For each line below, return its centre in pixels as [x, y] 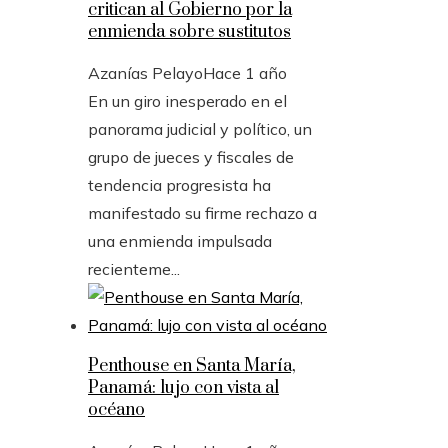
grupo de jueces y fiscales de [191, 156]
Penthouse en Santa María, [192, 365]
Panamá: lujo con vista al [183, 387]
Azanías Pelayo [145, 72]
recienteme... [134, 268]
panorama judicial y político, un [200, 128]
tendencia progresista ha [179, 184]
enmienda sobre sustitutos [189, 31]
